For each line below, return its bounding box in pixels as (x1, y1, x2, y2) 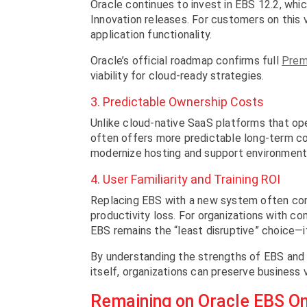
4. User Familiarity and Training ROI (90, 171, 280, 186)
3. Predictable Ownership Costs (90, 94, 264, 109)
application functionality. (90, 27, 212, 41)
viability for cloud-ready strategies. (90, 69, 265, 82)
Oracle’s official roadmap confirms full (90, 53, 282, 67)
